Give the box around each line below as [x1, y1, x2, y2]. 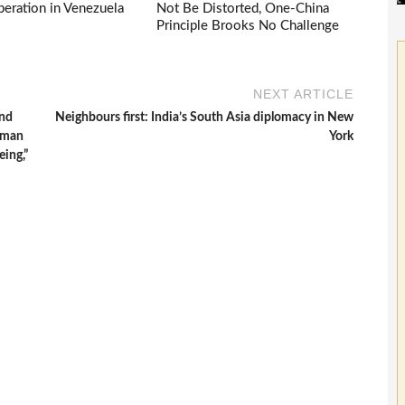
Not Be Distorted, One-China [156, 2, 330, 16]
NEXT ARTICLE [253, 87, 354, 102]
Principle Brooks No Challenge [156, 19, 340, 33]
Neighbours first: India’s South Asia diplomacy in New [55, 111, 354, 125]
